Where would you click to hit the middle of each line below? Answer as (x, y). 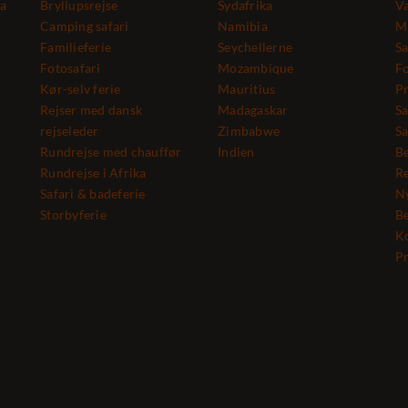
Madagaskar (253, 110)
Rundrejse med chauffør (111, 152)
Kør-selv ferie (81, 89)
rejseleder (70, 131)
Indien (236, 152)
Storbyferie (73, 214)
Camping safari (85, 26)
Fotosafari (71, 68)
